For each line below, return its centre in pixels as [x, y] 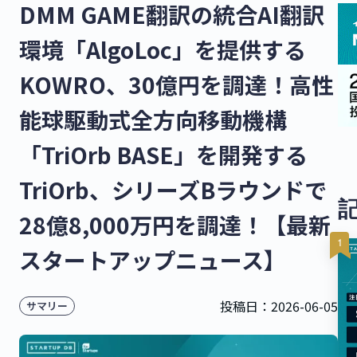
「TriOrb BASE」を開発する [163, 154]
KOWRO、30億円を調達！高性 [177, 84]
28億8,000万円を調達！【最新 [175, 224]
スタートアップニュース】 [153, 259]
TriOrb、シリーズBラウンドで [173, 189]
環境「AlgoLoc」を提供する [163, 49]
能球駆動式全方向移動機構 [153, 119]
